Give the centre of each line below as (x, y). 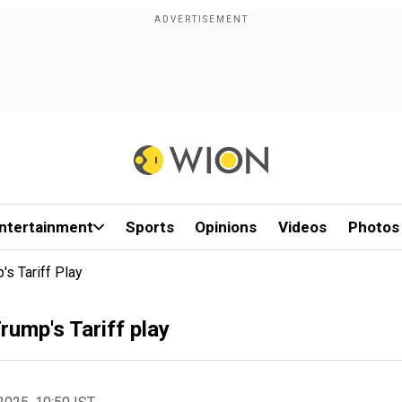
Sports (149, 227)
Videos (303, 227)
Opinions (226, 227)
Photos (373, 227)
